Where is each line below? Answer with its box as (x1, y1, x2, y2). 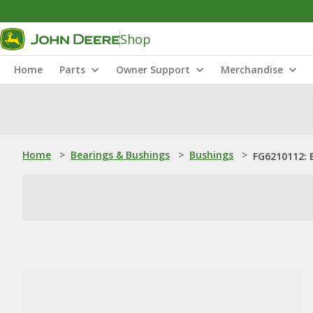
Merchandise (221, 63, 283, 76)
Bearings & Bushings (71, 148, 170, 161)
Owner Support (116, 63, 190, 76)
